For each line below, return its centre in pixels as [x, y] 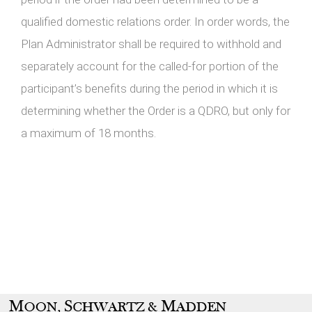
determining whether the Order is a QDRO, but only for [156, 111]
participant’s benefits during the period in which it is [149, 88]
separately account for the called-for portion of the [150, 66]
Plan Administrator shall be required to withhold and [151, 44]
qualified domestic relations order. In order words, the [155, 22]
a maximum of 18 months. [88, 133]
